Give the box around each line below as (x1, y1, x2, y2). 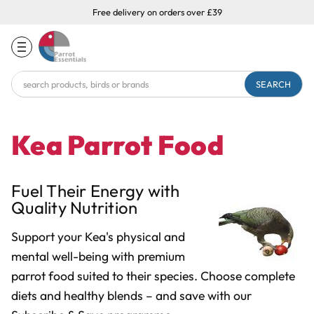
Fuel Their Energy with (11, 179, 180, 201)
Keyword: (12, 90, 59, 104)
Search (12, 73, 47, 88)
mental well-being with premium (11, 247, 185, 264)
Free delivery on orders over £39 (92, 6, 222, 18)
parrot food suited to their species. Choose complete (11, 267, 295, 284)
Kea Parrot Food (11, 128, 224, 162)
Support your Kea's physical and (11, 228, 185, 245)
